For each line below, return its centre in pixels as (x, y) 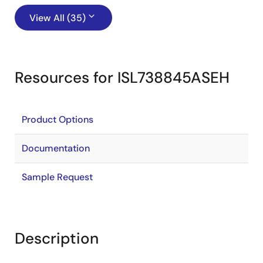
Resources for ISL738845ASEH (122, 77)
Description (57, 238)
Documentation (56, 148)
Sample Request (57, 177)
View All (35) (58, 18)
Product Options (58, 119)
